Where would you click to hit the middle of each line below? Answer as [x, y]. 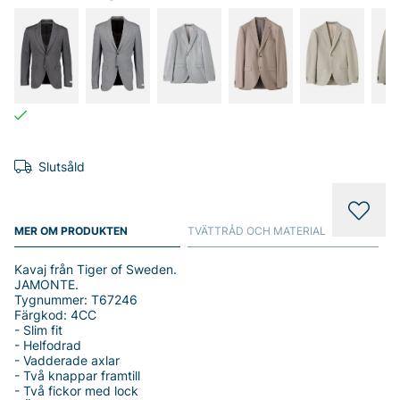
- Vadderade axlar [67, 360]
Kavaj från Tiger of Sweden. [96, 269]
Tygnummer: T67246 [76, 300]
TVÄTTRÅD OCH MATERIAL [257, 231]
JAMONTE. [46, 284]
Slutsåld [62, 167]
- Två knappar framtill [77, 375]
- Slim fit [38, 330]
